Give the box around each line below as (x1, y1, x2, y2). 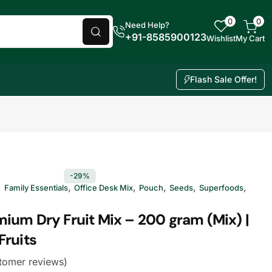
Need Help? (125, 20, 169, 30)
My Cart (236, 33, 265, 43)
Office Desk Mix (74, 183, 133, 192)
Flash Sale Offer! (190, 74, 257, 84)
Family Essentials (4, 183, 68, 192)
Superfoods (199, 183, 243, 192)
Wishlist (206, 33, 236, 43)
